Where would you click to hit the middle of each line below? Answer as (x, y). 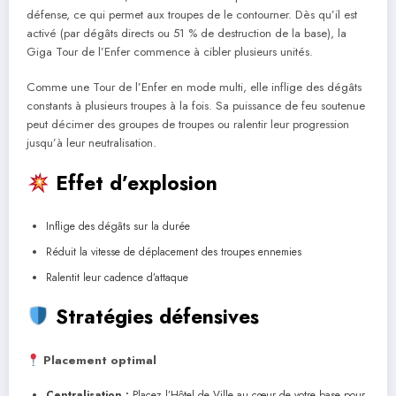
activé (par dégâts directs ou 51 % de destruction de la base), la (187, 34)
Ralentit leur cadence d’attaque (117, 277)
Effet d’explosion (133, 183)
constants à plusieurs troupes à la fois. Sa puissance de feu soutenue (196, 106)
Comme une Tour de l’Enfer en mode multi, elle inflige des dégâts (194, 88)
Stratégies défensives (154, 316)
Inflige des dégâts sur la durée (118, 226)
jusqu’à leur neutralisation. (91, 143)
